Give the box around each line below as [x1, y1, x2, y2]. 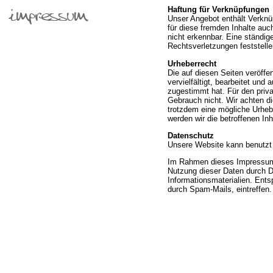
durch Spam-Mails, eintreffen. [168, 185, 272, 194]
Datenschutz [168, 130, 214, 140]
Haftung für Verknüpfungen [168, 5, 269, 15]
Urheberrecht [168, 58, 216, 68]
